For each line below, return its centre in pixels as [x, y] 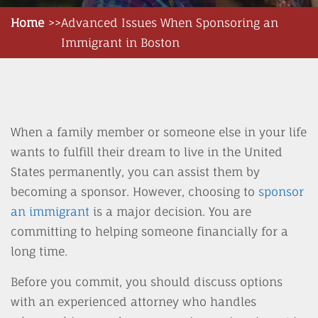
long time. [41, 251]
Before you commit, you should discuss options [147, 282]
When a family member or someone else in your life [159, 132]
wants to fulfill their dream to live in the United [147, 152]
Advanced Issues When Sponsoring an [170, 23]
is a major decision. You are [170, 212]
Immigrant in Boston [120, 43]
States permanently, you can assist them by [135, 172]
